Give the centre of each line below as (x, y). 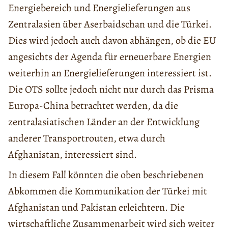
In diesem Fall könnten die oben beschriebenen (106, 175)
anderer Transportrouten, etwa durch (87, 138)
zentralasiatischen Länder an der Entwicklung (104, 122)
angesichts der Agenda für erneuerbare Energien (110, 56)
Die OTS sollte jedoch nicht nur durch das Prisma (111, 89)
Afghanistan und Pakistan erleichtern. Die (96, 207)
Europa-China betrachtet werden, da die (93, 105)
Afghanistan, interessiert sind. (73, 154)
